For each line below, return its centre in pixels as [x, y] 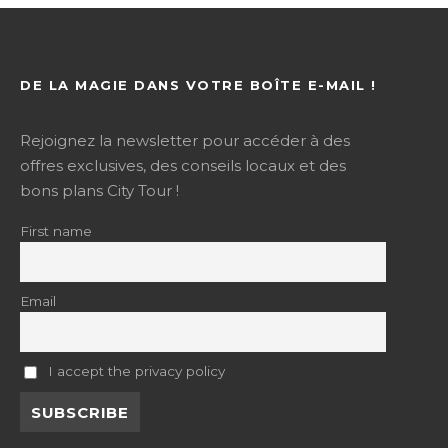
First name [56, 230]
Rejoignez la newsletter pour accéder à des [185, 140]
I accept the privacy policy [134, 370]
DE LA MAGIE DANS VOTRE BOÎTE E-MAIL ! [198, 84]
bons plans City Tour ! [100, 190]
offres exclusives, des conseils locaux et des [183, 165]
